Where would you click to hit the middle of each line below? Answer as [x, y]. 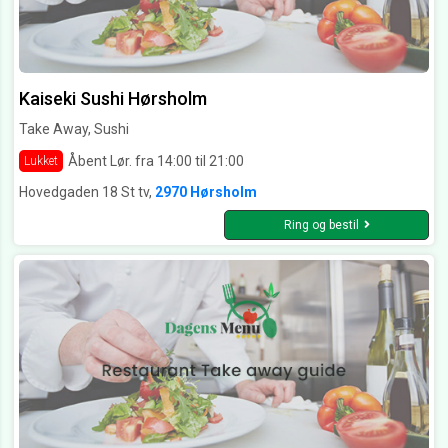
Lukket [41, 161]
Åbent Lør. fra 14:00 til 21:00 [156, 160]
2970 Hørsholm [206, 192]
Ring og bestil [321, 225]
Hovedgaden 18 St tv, [87, 192]
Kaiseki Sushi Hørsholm [113, 99]
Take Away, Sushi [74, 129]
